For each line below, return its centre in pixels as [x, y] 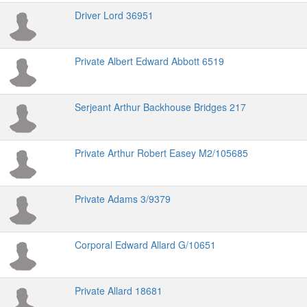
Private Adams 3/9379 [123, 199]
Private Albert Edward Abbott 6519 [149, 61]
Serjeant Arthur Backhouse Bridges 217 [160, 107]
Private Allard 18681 [119, 291]
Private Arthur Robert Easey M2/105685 [161, 153]
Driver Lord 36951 [114, 15]
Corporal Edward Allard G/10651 [145, 245]
